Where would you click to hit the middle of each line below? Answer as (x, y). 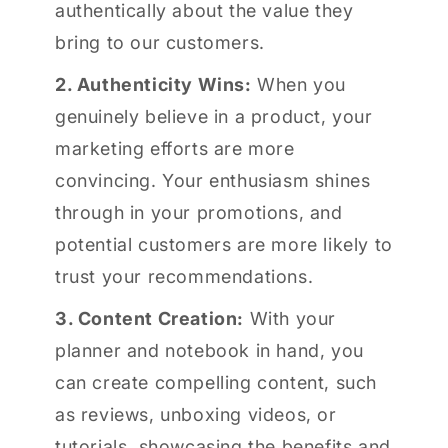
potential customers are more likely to (224, 245)
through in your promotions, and (199, 213)
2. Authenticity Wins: (153, 85)
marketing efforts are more (175, 149)
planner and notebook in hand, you (209, 351)
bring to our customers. (160, 43)
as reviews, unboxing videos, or (196, 415)
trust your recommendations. (184, 277)
